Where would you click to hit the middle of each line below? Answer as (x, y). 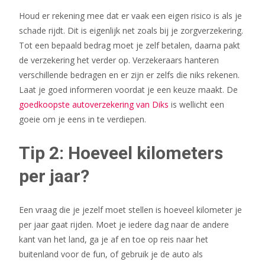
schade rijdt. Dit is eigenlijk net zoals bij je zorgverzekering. (131, 30)
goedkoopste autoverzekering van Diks (94, 104)
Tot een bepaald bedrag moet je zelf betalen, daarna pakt (130, 45)
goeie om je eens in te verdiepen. (83, 119)
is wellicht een (196, 104)
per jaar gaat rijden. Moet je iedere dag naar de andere (124, 224)
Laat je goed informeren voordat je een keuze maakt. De (128, 90)
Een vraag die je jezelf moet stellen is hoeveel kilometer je (130, 210)
